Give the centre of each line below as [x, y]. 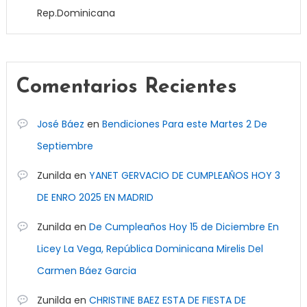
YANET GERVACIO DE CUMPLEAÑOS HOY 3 [184, 175]
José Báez [60, 124]
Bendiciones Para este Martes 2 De [184, 124]
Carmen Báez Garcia [86, 270]
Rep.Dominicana [76, 13]
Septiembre [65, 146]
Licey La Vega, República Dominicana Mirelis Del [150, 248]
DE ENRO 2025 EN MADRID [95, 197]
